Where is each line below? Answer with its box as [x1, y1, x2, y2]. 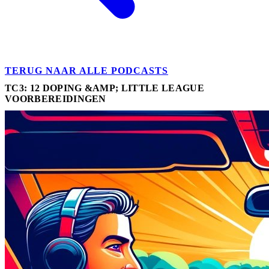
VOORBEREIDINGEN [5, 93, 106, 104]
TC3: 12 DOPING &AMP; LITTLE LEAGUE [5, 82, 204, 93]
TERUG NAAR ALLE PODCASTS [5, 65, 169, 76]
